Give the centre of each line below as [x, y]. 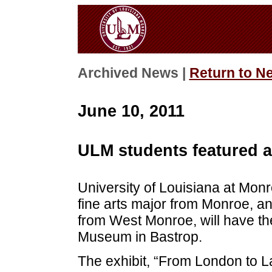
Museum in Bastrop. [140, 237]
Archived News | [133, 73]
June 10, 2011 [131, 110]
